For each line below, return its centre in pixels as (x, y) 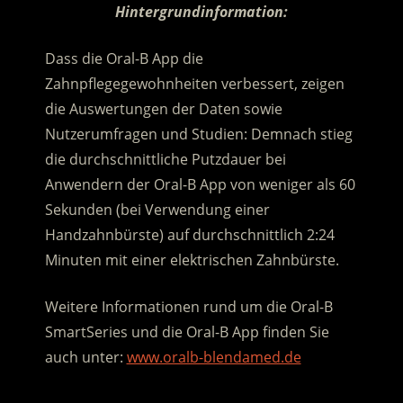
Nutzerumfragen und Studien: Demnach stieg (198, 134)
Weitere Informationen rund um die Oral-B (188, 307)
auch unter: (85, 358)
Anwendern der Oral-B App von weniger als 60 (200, 185)
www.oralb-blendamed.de (214, 358)
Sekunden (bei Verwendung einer (157, 210)
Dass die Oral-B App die (124, 59)
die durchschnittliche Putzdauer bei (165, 160)
